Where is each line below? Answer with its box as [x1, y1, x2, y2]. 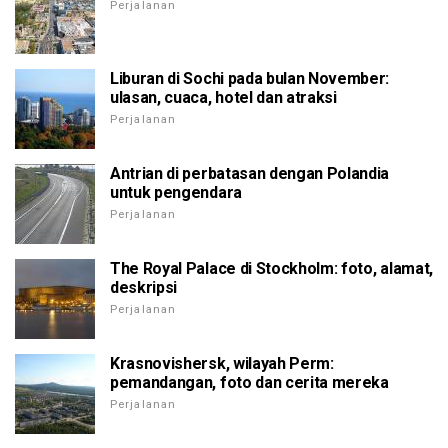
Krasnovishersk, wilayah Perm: [110, 354, 334, 373]
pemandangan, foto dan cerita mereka [110, 373, 389, 392]
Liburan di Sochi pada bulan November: [110, 69, 390, 88]
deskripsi [110, 278, 178, 297]
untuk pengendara [110, 183, 242, 202]
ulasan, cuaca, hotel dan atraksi [110, 88, 337, 107]
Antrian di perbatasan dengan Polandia [110, 164, 390, 183]
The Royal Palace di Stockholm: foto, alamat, [110, 259, 433, 278]
